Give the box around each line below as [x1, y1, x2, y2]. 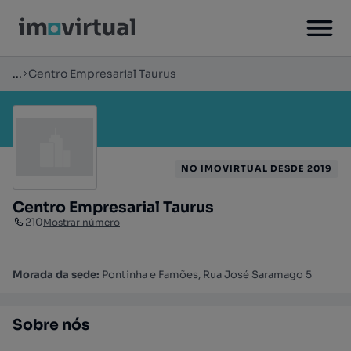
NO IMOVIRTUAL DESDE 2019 [181, 163, 332, 174]
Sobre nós [13, 316, 90, 335]
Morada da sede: [13, 268, 102, 281]
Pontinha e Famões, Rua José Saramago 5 [102, 268, 312, 281]
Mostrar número [43, 216, 120, 228]
